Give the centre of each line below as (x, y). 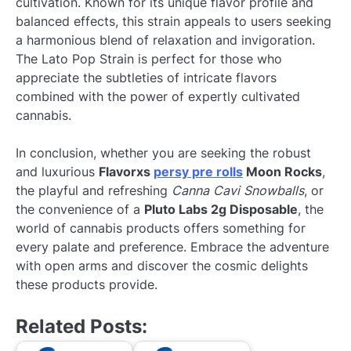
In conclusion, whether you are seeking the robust (163, 153)
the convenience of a (80, 210)
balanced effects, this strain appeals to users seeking (174, 22)
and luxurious (57, 172)
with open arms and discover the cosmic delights (162, 266)
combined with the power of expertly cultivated (158, 97)
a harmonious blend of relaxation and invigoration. (165, 40)
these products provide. (87, 285)
